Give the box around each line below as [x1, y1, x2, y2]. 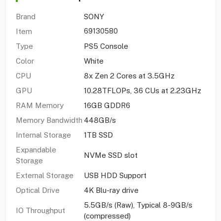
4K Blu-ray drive [83, 185, 139, 194]
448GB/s [83, 115, 116, 124]
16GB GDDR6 [83, 101, 130, 110]
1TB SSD [83, 130, 113, 139]
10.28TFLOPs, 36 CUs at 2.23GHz [83, 86, 203, 95]
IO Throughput [15, 206, 65, 215]
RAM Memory [15, 101, 64, 110]
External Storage [15, 171, 74, 180]
